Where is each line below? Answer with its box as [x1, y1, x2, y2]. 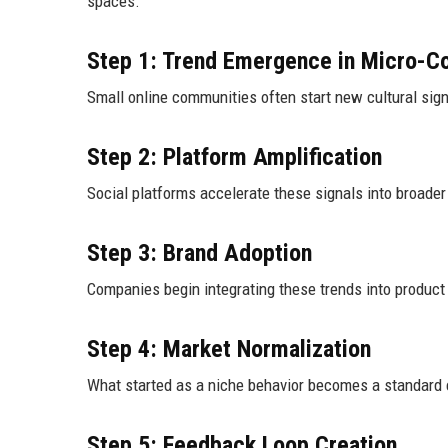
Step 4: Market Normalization [87, 335, 371, 364]
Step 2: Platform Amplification [87, 143, 382, 172]
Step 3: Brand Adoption [87, 239, 312, 268]
